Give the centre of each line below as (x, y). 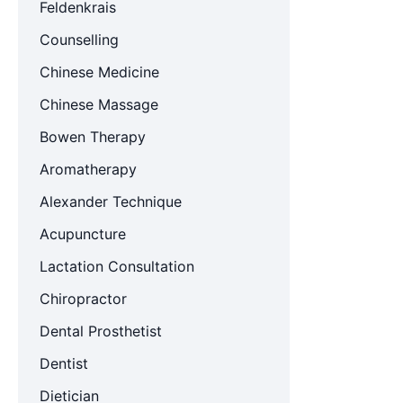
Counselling (79, 40)
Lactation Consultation (116, 266)
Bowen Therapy (92, 137)
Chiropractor (83, 299)
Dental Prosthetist (100, 331)
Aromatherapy (88, 169)
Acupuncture (82, 234)
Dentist (63, 363)
